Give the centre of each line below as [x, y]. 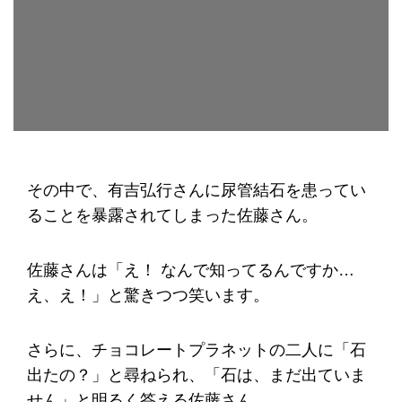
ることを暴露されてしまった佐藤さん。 [172, 216]
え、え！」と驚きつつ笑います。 [148, 295]
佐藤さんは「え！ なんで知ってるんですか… [191, 270]
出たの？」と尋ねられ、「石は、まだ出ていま [197, 375]
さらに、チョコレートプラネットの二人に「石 [197, 350]
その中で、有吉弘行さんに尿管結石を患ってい [197, 191]
